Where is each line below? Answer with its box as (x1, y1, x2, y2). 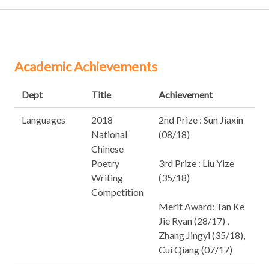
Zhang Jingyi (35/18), (159, 229, 245, 241)
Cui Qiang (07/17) (159, 244, 232, 255)
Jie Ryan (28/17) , (159, 215, 229, 226)
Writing (91, 172, 123, 183)
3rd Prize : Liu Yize (159, 157, 234, 169)
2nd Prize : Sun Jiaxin (159, 114, 243, 125)
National (91, 128, 127, 140)
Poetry (91, 157, 119, 169)
